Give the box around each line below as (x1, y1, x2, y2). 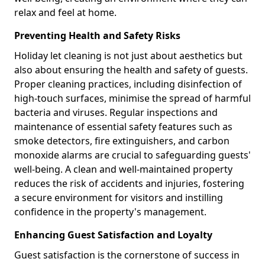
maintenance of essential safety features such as (14, 120, 232, 133)
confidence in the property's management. (14, 205, 206, 218)
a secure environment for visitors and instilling (14, 191, 223, 204)
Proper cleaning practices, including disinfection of (14, 77, 242, 91)
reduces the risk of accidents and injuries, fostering (14, 177, 244, 190)
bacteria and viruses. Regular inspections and (14, 106, 218, 119)
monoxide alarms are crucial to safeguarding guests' (14, 148, 251, 161)
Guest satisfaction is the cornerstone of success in (14, 248, 240, 261)
